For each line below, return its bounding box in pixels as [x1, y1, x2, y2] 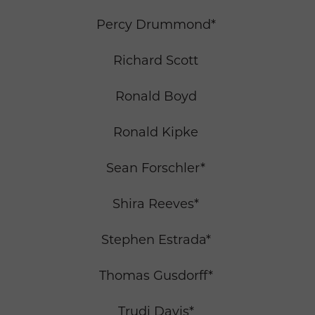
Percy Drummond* [96, 17, 216, 33]
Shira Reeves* [112, 196, 199, 212]
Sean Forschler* [106, 160, 205, 176]
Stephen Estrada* [101, 232, 211, 248]
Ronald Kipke [113, 124, 198, 141]
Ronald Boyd [115, 89, 197, 105]
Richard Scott [113, 53, 198, 69]
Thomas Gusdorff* [98, 268, 213, 284]
